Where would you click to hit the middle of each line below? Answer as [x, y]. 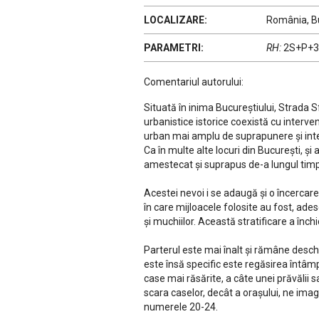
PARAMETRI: [174, 47]
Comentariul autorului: [194, 82]
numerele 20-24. [181, 307]
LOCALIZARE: [176, 20]
